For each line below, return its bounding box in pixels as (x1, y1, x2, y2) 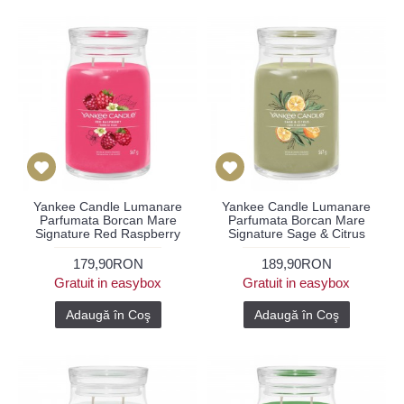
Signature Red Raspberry (35, 226, 180, 241)
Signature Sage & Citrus (227, 226, 365, 241)
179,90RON (72, 256, 143, 271)
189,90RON (261, 256, 332, 271)
